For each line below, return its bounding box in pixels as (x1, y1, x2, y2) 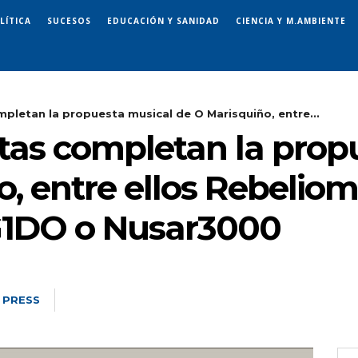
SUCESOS (47, 14, 91, 26)
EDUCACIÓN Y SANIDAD (107, 14, 220, 26)
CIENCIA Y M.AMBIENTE (236, 14, 346, 26)
